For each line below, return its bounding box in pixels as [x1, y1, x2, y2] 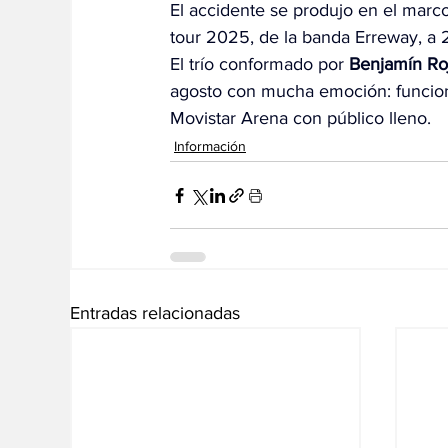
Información [174, 138, 246, 155]
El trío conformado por [170, 54, 349, 75]
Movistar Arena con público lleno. [170, 108, 431, 129]
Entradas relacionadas [70, 303, 240, 324]
